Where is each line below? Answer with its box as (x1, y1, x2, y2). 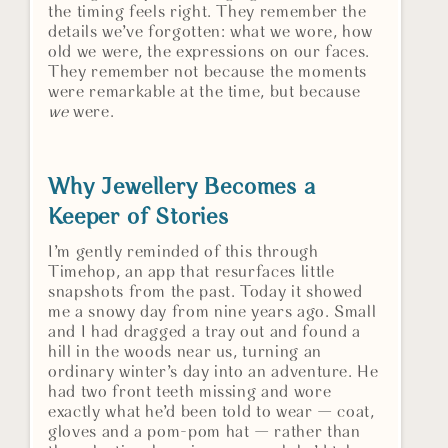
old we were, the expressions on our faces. (48, 44, 371, 62)
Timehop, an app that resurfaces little (48, 264, 335, 282)
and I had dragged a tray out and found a (48, 324, 361, 342)
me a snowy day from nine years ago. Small (48, 304, 377, 322)
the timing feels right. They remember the (48, 4, 367, 22)
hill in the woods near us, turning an (48, 344, 322, 362)
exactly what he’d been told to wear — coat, (48, 404, 375, 422)
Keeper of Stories (48, 206, 229, 231)
